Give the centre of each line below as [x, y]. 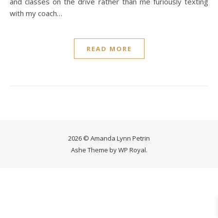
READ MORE [109, 49]
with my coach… [36, 13]
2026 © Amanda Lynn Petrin [109, 138]
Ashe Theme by [94, 150]
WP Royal [132, 150]
